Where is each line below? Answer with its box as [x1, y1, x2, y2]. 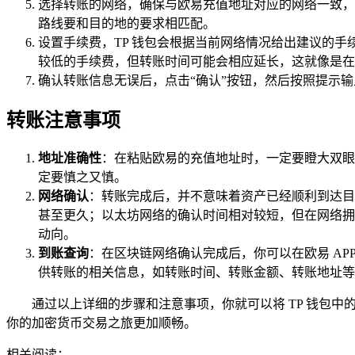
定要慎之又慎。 [38, 170, 127, 185]
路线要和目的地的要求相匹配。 [38, 16, 216, 30]
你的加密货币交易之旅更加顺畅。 [6, 316, 197, 330]
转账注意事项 [6, 109, 120, 131]
